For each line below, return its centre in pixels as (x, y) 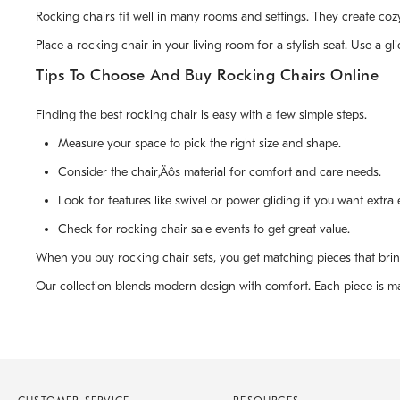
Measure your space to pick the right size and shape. (200, 143)
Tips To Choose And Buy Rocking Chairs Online (207, 75)
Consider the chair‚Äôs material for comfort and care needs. (220, 172)
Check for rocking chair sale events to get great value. (204, 229)
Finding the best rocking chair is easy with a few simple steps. (201, 115)
